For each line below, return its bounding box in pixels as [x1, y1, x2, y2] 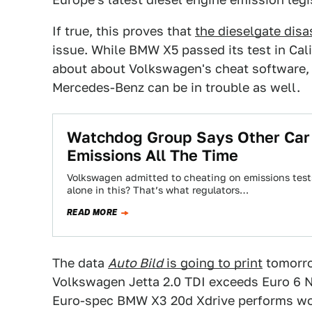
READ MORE [67, 206, 118, 219]
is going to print [163, 256, 263, 270]
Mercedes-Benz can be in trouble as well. [52, 80, 300, 95]
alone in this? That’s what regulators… [67, 185, 249, 196]
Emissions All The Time [67, 146, 238, 164]
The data [52, 256, 108, 270]
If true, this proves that [52, 24, 195, 38]
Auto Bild [108, 256, 163, 270]
